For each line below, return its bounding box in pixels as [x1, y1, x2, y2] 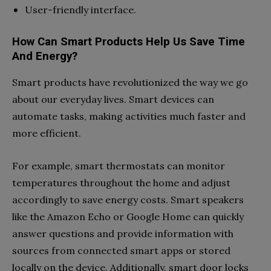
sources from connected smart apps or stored [12, 244, 230, 256]
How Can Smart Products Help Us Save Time [12, 35, 245, 48]
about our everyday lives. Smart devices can [12, 93, 214, 105]
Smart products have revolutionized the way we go [12, 76, 248, 88]
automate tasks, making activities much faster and [12, 110, 246, 122]
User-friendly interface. [25, 4, 136, 16]
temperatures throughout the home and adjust [12, 177, 230, 189]
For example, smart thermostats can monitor [12, 160, 225, 172]
